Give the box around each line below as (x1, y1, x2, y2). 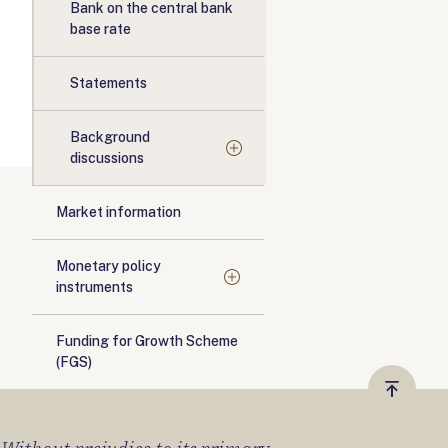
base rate (70, 21, 131, 37)
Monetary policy (56, 258, 161, 274)
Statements (70, 75, 147, 91)
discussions (70, 150, 144, 166)
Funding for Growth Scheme (56, 333, 238, 349)
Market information (56, 204, 181, 220)
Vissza (390, 389, 439, 409)
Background (70, 129, 150, 145)
